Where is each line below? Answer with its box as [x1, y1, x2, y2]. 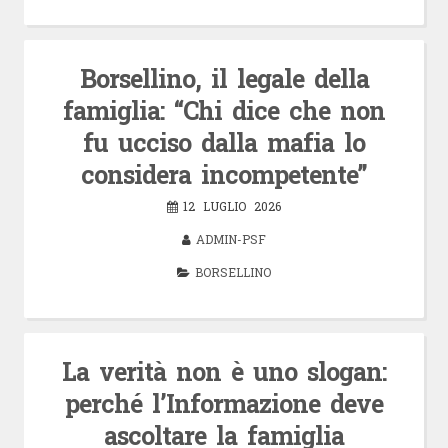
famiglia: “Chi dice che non [63, 93, 385, 127]
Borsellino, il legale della [79, 61, 369, 95]
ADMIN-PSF [196, 230, 266, 247]
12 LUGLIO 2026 [183, 197, 281, 214]
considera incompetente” [81, 157, 367, 191]
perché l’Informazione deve [65, 386, 383, 420]
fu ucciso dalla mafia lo [83, 125, 365, 159]
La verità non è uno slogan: [62, 354, 386, 388]
